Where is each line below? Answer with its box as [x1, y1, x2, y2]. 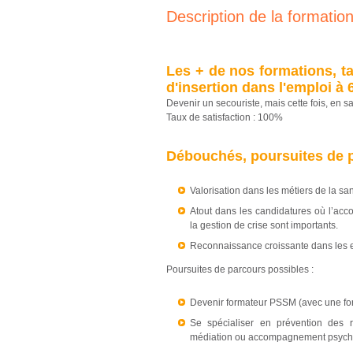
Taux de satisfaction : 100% [166, 112, 283, 123]
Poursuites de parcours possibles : [166, 264, 314, 275]
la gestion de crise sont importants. [190, 220, 338, 231]
